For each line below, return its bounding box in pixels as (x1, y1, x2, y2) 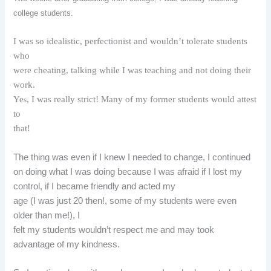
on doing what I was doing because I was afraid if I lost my (13, 166, 243, 177)
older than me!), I (13, 210, 80, 220)
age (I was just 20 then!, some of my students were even (13, 195, 237, 206)
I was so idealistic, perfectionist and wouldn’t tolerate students (13, 36, 248, 47)
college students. (13, 8, 81, 18)
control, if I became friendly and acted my (13, 181, 176, 191)
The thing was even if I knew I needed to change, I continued (13, 152, 251, 162)
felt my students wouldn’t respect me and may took (13, 224, 215, 235)
